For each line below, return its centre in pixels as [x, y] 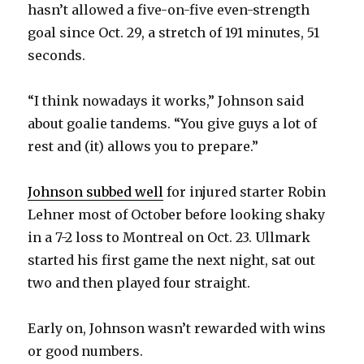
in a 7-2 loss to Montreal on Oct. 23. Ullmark [169, 238]
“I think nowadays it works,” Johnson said [166, 101]
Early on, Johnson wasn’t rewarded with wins [177, 329]
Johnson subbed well [96, 192]
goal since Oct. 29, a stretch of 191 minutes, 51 [174, 33]
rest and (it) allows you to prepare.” [143, 147]
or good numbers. [86, 351]
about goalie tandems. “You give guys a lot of [173, 124]
